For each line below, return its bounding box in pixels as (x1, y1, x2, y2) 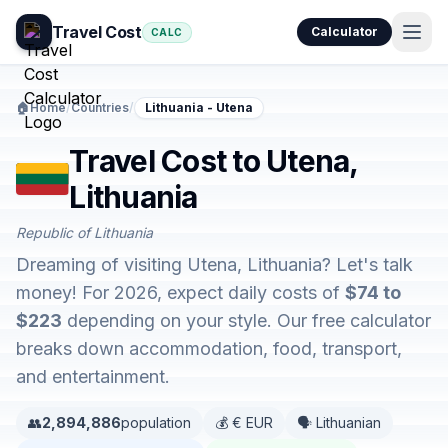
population (121, 414, 191, 431)
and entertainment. (16, 366, 170, 387)
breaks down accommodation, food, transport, (16, 338, 402, 359)
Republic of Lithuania (16, 224, 153, 241)
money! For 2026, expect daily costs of (16, 282, 345, 303)
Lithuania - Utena (145, 100, 253, 115)
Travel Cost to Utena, (69, 143, 358, 179)
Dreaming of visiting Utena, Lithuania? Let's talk (16, 254, 413, 275)
